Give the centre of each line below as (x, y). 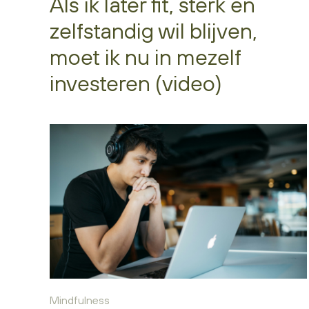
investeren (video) (136, 83)
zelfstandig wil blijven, (153, 30)
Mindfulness (80, 300)
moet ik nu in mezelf (146, 57)
